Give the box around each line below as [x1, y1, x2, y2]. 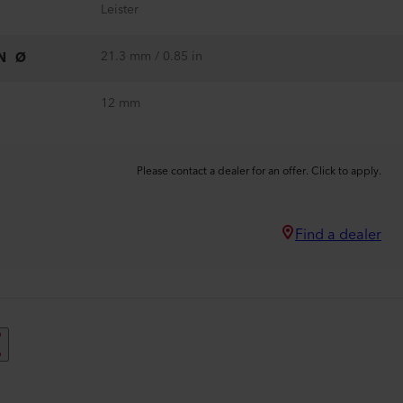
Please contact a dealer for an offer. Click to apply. [137, 162, 381, 181]
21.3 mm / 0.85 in [101, 46, 202, 67]
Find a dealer [295, 222, 381, 247]
